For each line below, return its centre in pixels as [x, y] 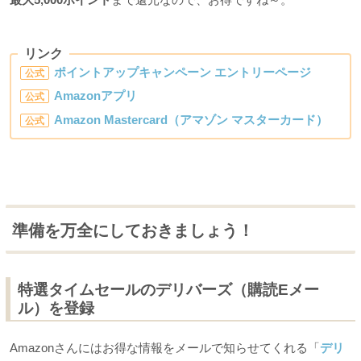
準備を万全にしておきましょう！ [133, 231]
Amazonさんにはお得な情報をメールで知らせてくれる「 [165, 347]
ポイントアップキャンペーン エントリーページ [183, 72]
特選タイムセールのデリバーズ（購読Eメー [169, 290]
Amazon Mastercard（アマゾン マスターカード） [191, 119]
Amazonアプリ [96, 96]
